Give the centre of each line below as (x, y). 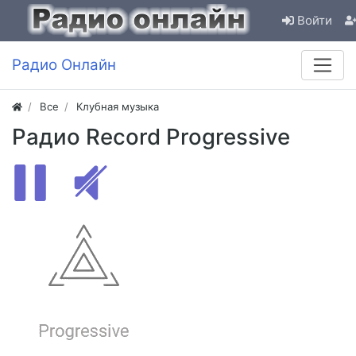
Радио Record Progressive (151, 137)
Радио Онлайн (64, 65)
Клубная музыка (118, 107)
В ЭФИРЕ (139, 183)
